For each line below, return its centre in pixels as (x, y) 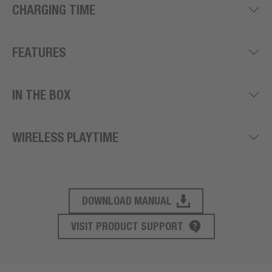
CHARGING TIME (54, 10)
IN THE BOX (41, 95)
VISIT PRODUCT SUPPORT (127, 226)
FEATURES (39, 52)
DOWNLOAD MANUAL (127, 200)
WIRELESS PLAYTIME (65, 137)
